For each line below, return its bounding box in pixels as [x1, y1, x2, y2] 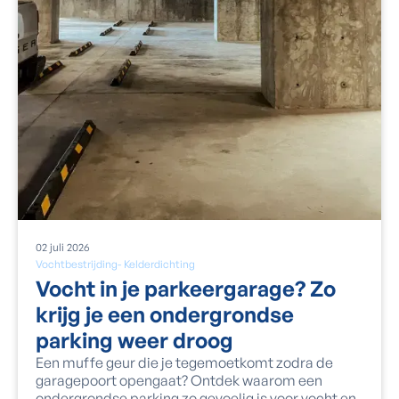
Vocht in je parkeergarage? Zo [36, 274, 336, 302]
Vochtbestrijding [36, 256, 118, 271]
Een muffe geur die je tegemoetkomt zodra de [36, 353, 333, 371]
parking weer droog [36, 326, 233, 354]
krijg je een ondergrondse [36, 300, 294, 328]
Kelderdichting [124, 256, 195, 271]
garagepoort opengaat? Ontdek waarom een [36, 370, 322, 389]
